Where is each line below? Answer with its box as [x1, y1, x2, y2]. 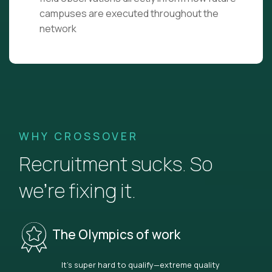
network [39, 22, 76, 36]
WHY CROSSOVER [19, 129, 138, 144]
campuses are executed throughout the [39, 7, 219, 21]
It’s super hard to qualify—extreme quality [61, 259, 220, 271]
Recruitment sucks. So [19, 151, 212, 178]
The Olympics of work [52, 225, 180, 243]
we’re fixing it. [19, 177, 136, 205]
